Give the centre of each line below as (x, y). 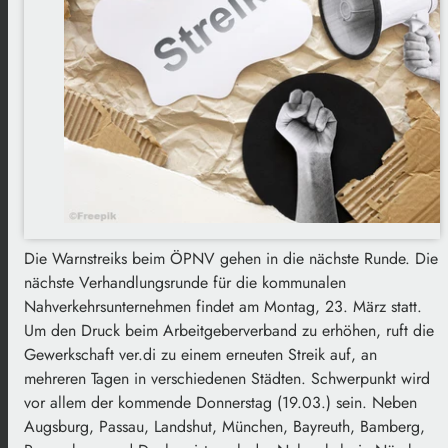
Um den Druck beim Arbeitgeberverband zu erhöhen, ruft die (229, 330)
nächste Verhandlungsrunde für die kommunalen (185, 282)
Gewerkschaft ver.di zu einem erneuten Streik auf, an (200, 354)
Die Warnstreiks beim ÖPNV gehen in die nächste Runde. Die (231, 258)
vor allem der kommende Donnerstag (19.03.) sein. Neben (220, 402)
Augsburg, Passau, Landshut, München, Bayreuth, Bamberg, (224, 426)
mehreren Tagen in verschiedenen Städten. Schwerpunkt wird (227, 378)
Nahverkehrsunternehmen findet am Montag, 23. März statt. (223, 306)
